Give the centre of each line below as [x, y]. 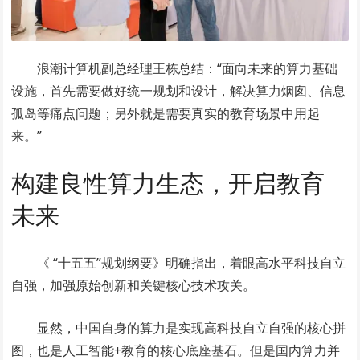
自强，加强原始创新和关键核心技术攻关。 [134, 285]
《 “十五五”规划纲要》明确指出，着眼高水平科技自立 [192, 262]
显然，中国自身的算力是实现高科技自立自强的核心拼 [192, 327]
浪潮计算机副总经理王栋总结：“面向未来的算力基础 [188, 68]
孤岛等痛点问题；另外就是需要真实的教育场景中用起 [166, 113]
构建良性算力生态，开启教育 [168, 182]
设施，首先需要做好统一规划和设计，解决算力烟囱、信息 [179, 90]
